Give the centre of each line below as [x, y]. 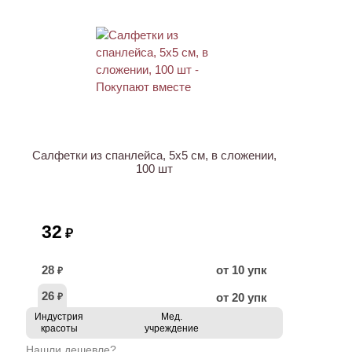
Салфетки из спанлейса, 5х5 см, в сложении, [154, 155]
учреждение [171, 328]
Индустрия [59, 317]
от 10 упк [242, 270]
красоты [59, 328]
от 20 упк [242, 297]
